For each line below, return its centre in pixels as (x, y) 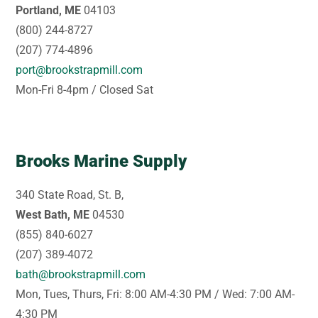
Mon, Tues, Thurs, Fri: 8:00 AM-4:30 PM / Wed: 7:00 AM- (155, 294)
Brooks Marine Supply (102, 161)
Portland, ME (49, 10)
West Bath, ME (53, 214)
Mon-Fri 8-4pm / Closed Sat (85, 89)
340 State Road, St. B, (70, 194)
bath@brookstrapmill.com (81, 274)
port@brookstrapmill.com (79, 70)
